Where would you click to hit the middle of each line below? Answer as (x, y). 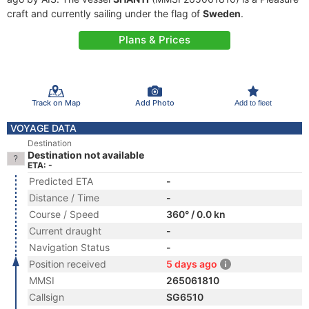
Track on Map (56, 102)
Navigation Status (69, 247)
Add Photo (154, 102)
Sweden (222, 13)
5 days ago (192, 264)
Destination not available (86, 155)
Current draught (65, 231)
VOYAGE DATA (43, 128)
